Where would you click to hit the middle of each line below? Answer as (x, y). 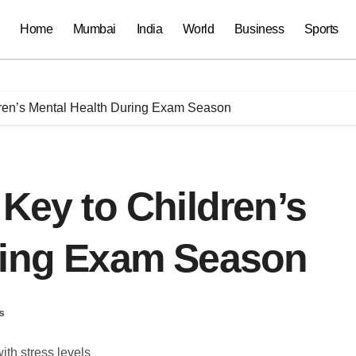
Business (259, 29)
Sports (321, 29)
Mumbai (94, 29)
